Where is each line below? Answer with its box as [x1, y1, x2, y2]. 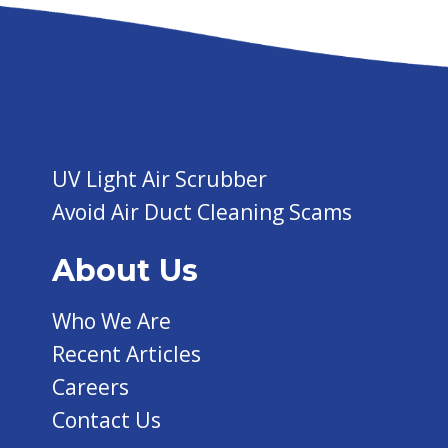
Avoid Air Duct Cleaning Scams [52, 198, 353, 226]
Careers [52, 373, 130, 401]
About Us [52, 252, 199, 289]
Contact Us [52, 406, 162, 434]
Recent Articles [52, 340, 202, 368]
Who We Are [52, 307, 172, 335]
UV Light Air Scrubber [52, 165, 268, 193]
